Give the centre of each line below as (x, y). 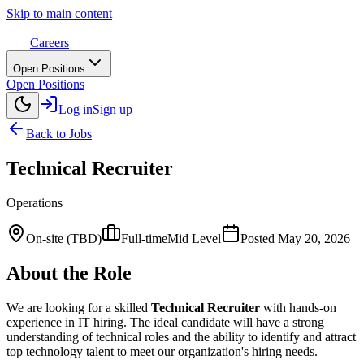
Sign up (113, 109)
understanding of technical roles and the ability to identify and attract (181, 336)
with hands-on (298, 307)
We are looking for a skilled (79, 307)
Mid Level (194, 238)
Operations (35, 202)
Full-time (144, 238)
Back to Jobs (59, 134)
